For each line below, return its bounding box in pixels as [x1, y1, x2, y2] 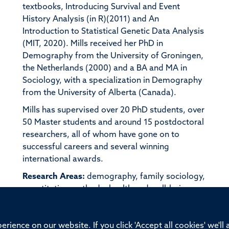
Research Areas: [22, 172, 85, 181]
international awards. [22, 155, 103, 164]
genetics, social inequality [22, 197, 121, 205]
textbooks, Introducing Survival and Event [22, 3, 180, 11]
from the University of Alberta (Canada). [22, 88, 178, 97]
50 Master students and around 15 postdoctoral [22, 118, 204, 127]
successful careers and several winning [22, 143, 169, 151]
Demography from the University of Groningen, [22, 52, 203, 60]
